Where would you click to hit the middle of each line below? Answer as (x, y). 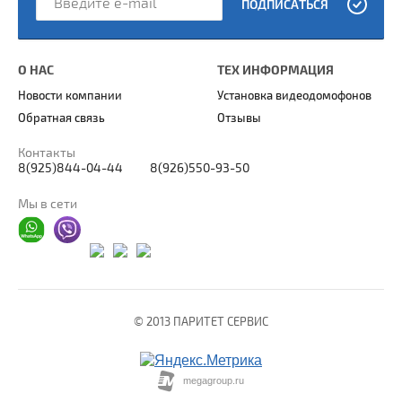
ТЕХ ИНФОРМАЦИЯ (276, 71)
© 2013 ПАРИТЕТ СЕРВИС (201, 323)
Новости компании (70, 96)
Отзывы (240, 119)
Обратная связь (61, 119)
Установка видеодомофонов (295, 96)
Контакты (47, 153)
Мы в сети (48, 205)
